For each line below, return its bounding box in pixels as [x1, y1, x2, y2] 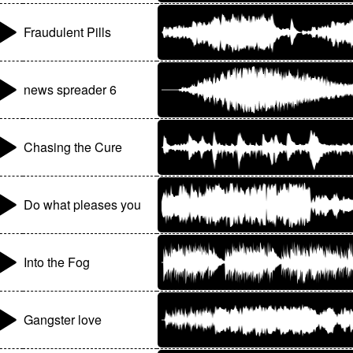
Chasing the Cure [24, 138, 123, 157]
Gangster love [24, 310, 102, 329]
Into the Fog [24, 253, 91, 272]
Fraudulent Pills [24, 23, 112, 42]
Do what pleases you [24, 195, 142, 214]
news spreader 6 [24, 80, 117, 99]
